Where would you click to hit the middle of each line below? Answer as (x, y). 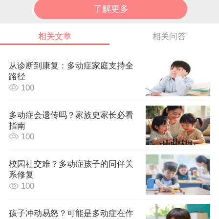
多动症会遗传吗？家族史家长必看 (71, 115)
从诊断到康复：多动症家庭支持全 (71, 66)
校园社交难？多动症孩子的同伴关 (71, 164)
